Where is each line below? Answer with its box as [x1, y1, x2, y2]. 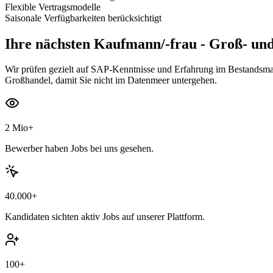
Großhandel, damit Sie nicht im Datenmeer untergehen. [5, 75, 217, 86]
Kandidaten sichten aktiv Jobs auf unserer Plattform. [5, 211, 205, 222]
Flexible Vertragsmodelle [5, 1, 101, 12]
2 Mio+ [5, 122, 34, 133]
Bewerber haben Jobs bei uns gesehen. [5, 143, 154, 154]
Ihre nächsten [5, 35, 90, 52]
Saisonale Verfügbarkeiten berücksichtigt [5, 12, 161, 23]
